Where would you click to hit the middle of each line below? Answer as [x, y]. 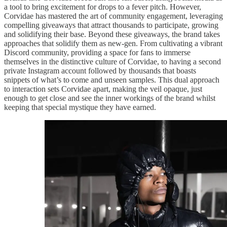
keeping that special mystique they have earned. [81, 107]
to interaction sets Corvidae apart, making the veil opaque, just [103, 89]
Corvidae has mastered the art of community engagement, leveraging [113, 16]
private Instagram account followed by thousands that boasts [100, 70]
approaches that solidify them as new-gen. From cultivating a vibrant [113, 43]
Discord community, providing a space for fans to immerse [97, 52]
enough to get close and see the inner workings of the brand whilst [110, 98]
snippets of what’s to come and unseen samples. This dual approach [112, 80]
